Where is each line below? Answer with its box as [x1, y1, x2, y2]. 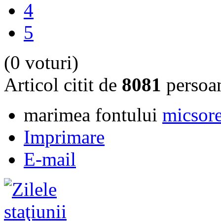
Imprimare [24, 126, 105, 148]
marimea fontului [24, 104, 157, 126]
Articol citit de [4, 74, 122, 96]
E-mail [24, 148, 76, 170]
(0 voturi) [4, 52, 78, 74]
